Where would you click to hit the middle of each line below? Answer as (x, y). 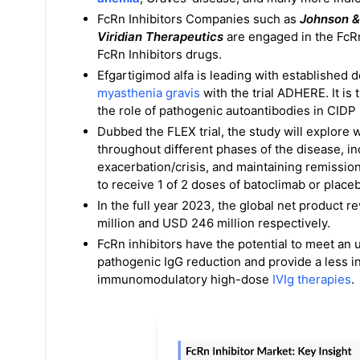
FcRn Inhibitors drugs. (160, 54)
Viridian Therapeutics (160, 37)
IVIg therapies (312, 279)
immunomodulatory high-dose (185, 279)
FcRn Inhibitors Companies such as (197, 19)
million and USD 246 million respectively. (214, 223)
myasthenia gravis (149, 93)
